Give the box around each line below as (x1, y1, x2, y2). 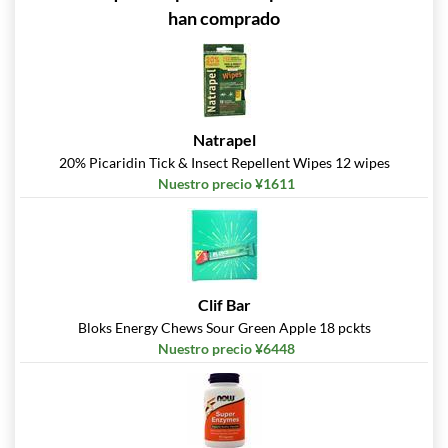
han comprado (168, 7, 280, 30)
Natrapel (192, 130, 256, 150)
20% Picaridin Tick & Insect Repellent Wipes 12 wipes (58, 154, 390, 172)
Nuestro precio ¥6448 (158, 340, 295, 358)
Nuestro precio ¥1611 (158, 175, 295, 193)
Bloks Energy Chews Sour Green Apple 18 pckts (77, 319, 371, 337)
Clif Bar (197, 295, 251, 315)
